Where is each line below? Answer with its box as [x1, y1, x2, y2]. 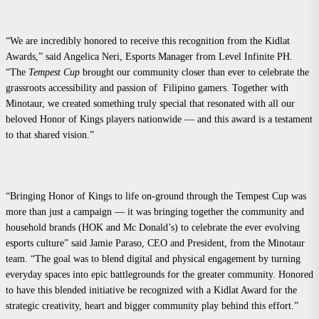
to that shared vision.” [6, 130, 94, 141]
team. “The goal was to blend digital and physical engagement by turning [6, 253, 300, 265]
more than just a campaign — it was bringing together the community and [6, 206, 304, 218]
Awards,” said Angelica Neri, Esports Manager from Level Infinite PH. [6, 51, 293, 63]
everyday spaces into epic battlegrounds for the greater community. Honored [6, 269, 313, 281]
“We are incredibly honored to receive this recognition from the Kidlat [6, 36, 290, 47]
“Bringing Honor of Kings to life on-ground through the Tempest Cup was [6, 191, 306, 202]
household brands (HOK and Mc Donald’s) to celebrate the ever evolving [6, 222, 300, 234]
